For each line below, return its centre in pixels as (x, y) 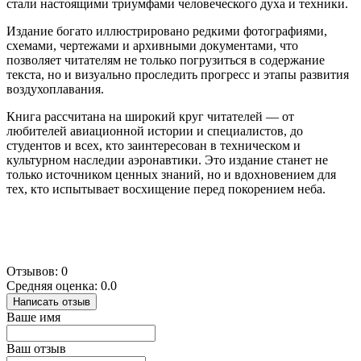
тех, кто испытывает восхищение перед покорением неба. (166, 189)
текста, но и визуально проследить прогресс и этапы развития (178, 74)
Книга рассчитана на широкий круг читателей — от (150, 116)
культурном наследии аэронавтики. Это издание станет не (167, 160)
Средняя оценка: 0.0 (62, 285)
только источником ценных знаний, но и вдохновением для (171, 174)
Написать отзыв (52, 301)
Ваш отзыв (36, 348)
